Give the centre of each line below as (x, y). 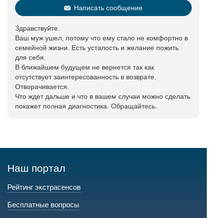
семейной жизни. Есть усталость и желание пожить (97, 48)
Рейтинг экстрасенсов (44, 187)
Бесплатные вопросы (43, 205)
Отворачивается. (42, 87)
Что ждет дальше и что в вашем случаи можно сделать (103, 96)
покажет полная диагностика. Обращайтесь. (86, 106)
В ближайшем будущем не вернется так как (85, 67)
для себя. (30, 57)
